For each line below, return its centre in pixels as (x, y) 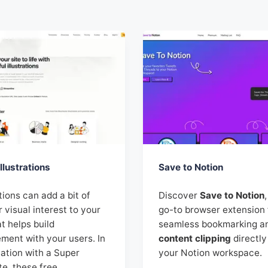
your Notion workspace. (211, 253)
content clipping (195, 239)
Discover (179, 196)
